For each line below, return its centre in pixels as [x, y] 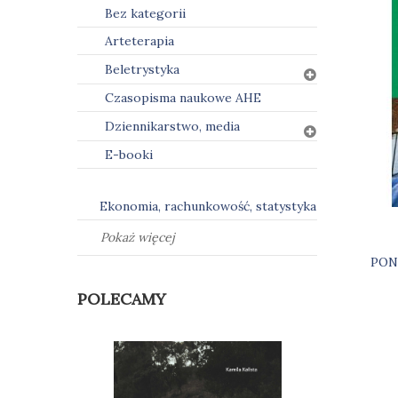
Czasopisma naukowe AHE [183, 98]
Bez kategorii [145, 13]
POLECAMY [122, 299]
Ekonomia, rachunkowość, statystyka [208, 206]
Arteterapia [139, 41]
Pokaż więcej [138, 237]
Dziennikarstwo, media [172, 126]
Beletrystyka [142, 69]
